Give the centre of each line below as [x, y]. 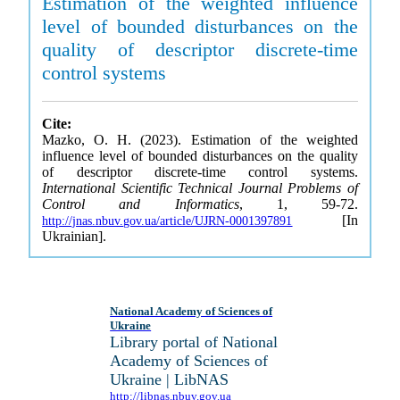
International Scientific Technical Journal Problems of [200, 188]
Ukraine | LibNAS [170, 379]
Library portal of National [194, 342]
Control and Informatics [141, 204]
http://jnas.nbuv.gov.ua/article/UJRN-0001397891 [167, 221]
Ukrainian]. [75, 236]
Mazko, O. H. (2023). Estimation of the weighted [200, 140]
